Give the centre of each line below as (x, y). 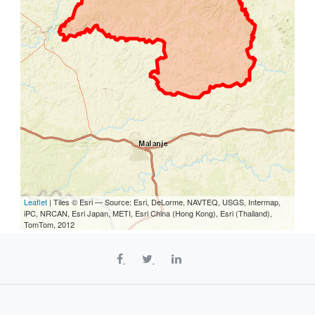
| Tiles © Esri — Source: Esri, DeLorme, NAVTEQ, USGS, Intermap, (164, 202)
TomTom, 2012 (49, 224)
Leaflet (36, 202)
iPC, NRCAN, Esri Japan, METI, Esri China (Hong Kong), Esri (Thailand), (148, 213)
